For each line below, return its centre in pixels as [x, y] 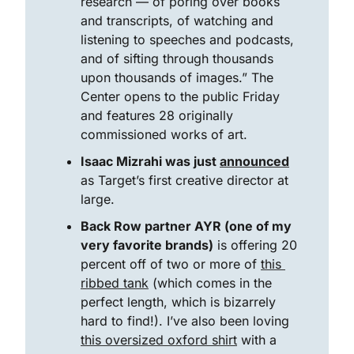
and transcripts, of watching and [177, 21]
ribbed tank [115, 283]
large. [100, 199]
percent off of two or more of [171, 264]
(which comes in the [210, 283]
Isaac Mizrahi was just [150, 161]
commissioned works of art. [164, 134]
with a [257, 340]
